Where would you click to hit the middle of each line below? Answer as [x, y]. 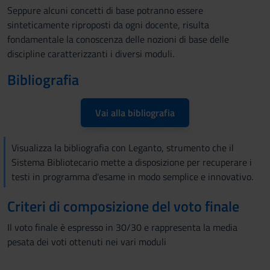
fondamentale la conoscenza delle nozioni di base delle [118, 39]
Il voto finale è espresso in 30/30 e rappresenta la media [122, 227]
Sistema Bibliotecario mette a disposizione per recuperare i [132, 162]
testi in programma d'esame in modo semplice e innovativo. [132, 177]
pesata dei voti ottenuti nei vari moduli [87, 242]
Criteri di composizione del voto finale [123, 206]
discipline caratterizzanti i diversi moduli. [91, 54]
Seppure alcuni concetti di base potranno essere [105, 10]
